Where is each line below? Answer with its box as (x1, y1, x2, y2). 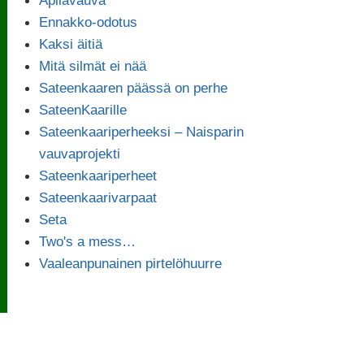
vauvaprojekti (39, 145, 121, 162)
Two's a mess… (39, 232, 136, 249)
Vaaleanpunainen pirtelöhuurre (39, 254, 223, 271)
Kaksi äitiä (39, 35, 103, 52)
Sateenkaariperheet (39, 167, 158, 184)
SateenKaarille (39, 101, 128, 118)
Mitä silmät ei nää (39, 57, 147, 74)
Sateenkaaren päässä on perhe (39, 79, 228, 96)
